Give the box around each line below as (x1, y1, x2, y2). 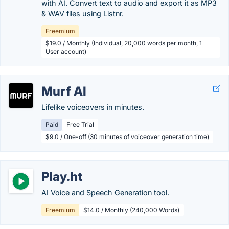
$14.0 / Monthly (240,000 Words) (83, 206, 179, 214)
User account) (45, 48, 86, 55)
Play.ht (41, 169, 82, 184)
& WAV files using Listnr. (41, 9, 124, 18)
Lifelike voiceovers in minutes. (41, 103, 144, 111)
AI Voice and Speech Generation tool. (41, 188, 169, 197)
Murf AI (41, 84, 86, 99)
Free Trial (66, 121, 94, 128)
